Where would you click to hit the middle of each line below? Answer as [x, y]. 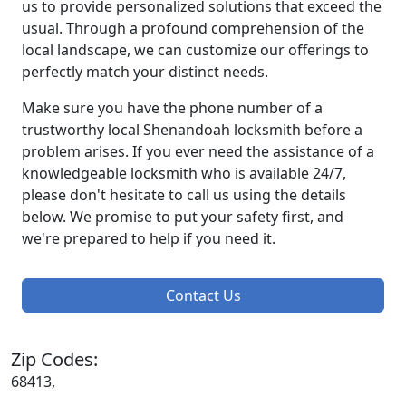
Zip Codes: [54, 360]
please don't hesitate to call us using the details [184, 195]
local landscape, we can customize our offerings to [195, 50]
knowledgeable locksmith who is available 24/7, [184, 174]
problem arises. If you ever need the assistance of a [198, 152]
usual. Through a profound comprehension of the [193, 29]
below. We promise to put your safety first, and [183, 217]
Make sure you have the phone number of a [172, 108]
